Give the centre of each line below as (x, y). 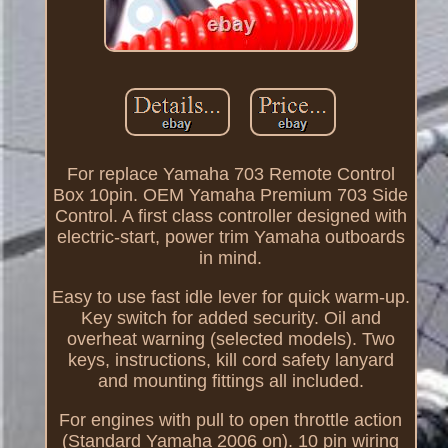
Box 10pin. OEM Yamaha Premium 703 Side (231, 194)
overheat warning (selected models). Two (230, 338)
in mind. (231, 257)
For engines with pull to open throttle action (231, 419)
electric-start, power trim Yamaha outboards (230, 236)
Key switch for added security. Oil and (230, 317)
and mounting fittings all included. (230, 380)
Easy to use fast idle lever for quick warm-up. (230, 296)
